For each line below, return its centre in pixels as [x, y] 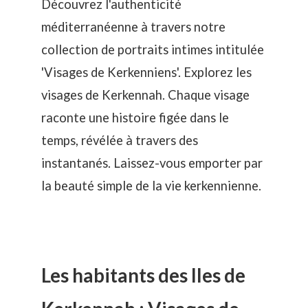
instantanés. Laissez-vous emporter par [152, 163]
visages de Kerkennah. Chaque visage [145, 95]
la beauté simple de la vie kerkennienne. [151, 186]
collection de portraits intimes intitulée [153, 50]
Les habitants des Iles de [143, 275]
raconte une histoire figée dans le [135, 118]
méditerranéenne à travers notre [133, 27]
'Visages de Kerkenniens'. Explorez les [146, 73]
